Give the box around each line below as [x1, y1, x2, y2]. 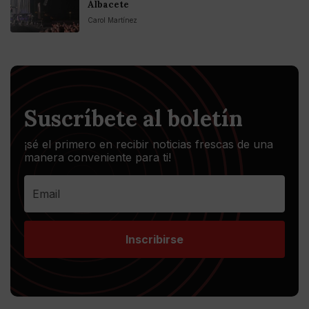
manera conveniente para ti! [24, 150, 171, 165]
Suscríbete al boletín [24, 104, 243, 133]
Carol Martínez [88, 16, 137, 25]
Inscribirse [126, 232, 183, 246]
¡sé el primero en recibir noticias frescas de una [24, 137, 273, 152]
